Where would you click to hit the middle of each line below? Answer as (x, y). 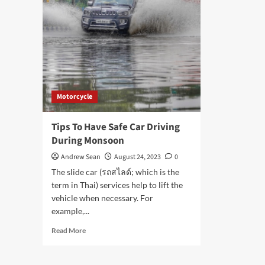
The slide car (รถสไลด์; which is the (115, 172)
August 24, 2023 (138, 157)
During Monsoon (88, 141)
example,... (70, 211)
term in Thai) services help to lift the (117, 185)
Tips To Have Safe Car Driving (116, 127)
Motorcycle (75, 97)
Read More (69, 230)
